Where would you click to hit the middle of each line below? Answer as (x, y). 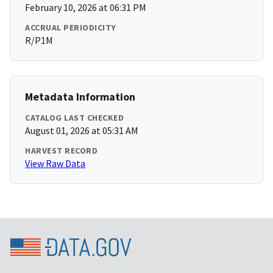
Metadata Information (80, 97)
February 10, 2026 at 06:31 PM (86, 8)
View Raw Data (55, 164)
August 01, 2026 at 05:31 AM (82, 131)
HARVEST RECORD (61, 151)
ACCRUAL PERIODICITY (71, 28)
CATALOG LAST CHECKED (74, 118)
